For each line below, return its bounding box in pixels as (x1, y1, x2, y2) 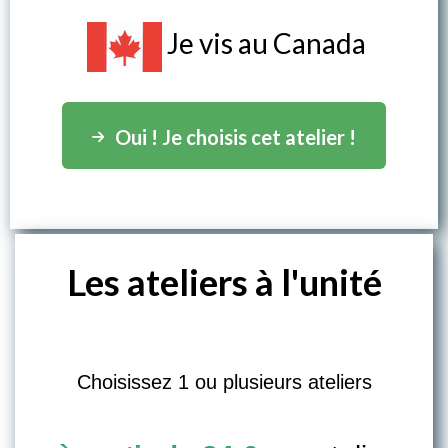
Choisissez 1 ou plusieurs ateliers (76, 370, 372, 393)
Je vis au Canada (167, 25, 366, 60)
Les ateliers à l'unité (66, 259, 382, 304)
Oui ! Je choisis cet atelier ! (115, 124, 356, 149)
